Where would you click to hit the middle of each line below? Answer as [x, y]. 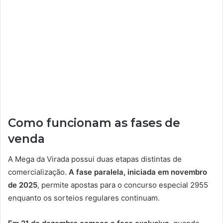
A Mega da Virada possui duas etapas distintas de [95, 159]
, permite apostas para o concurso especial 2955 [123, 185]
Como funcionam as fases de [94, 123]
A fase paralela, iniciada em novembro [138, 172]
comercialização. [38, 172]
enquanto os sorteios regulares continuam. [84, 198]
